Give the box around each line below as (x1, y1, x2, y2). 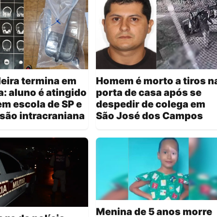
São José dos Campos (96, 109, 203, 122)
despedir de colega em (96, 98, 205, 110)
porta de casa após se (96, 86, 201, 98)
